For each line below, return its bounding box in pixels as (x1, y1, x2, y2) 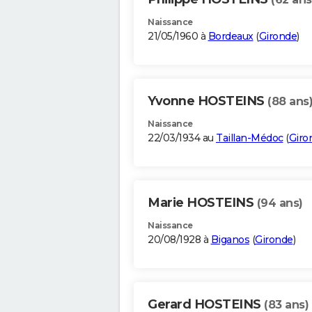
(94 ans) (256, 196, 303, 210)
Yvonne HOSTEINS (148, 93, 267, 109)
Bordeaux (208, 30, 253, 43)
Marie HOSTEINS (148, 195, 257, 211)
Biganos (210, 233, 249, 247)
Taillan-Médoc (216, 132, 283, 145)
